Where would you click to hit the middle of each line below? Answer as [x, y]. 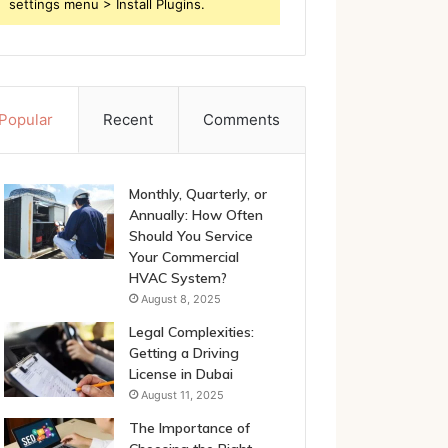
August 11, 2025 [182, 395]
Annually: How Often [195, 215]
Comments [242, 119]
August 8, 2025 [180, 299]
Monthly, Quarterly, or [197, 194]
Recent [128, 119]
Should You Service [190, 236]
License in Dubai [180, 374]
